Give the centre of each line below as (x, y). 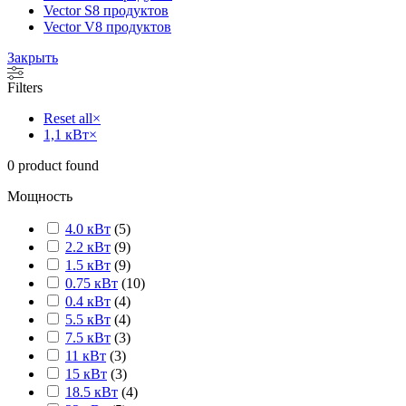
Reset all (68, 118)
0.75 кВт (92, 283)
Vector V (69, 26)
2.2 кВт (88, 246)
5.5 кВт (88, 319)
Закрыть (33, 57)
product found (57, 165)
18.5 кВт (92, 391)
